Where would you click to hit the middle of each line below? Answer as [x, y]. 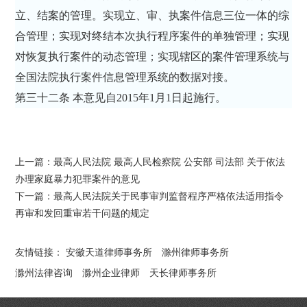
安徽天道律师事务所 [109, 252]
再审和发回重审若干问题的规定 [83, 213]
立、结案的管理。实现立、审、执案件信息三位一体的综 [152, 15]
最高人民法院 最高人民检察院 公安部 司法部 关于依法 [170, 162]
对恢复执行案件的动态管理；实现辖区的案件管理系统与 [152, 56]
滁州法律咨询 [44, 273]
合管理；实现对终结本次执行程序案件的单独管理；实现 [152, 36]
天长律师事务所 [183, 273]
